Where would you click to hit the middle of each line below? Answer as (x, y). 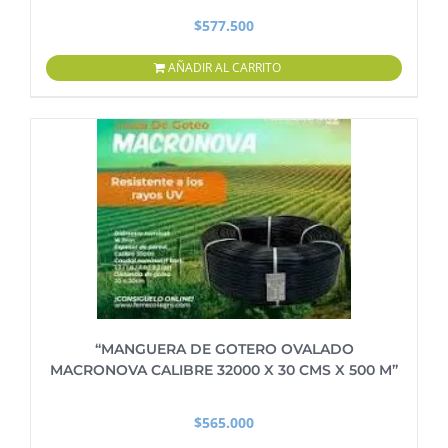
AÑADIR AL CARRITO (224, 67)
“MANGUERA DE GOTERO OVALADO (224, 349)
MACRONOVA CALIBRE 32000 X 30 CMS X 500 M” (224, 370)
